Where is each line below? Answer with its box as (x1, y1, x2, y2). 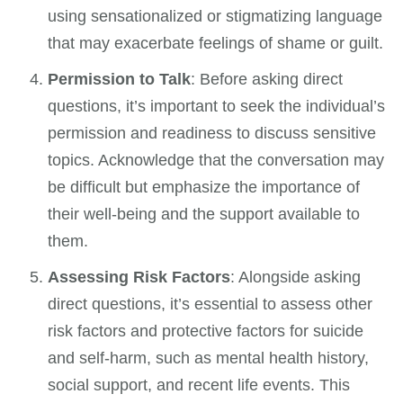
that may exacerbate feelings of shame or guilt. (48, 34, 384, 53)
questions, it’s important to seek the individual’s (48, 97, 386, 116)
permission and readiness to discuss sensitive (48, 124, 377, 143)
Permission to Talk (48, 70, 192, 89)
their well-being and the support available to (48, 205, 361, 224)
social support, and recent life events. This (48, 376, 351, 395)
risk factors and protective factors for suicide (48, 322, 364, 341)
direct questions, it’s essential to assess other (48, 295, 373, 314)
